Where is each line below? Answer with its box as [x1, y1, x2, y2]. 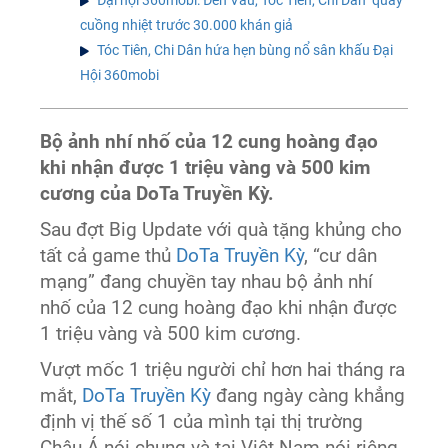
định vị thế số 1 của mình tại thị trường [40, 410, 364, 433]
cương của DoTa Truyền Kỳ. [40, 182, 275, 205]
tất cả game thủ [40, 244, 177, 267]
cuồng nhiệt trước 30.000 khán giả [80, 16, 294, 33]
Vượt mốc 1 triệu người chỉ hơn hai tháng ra [40, 358, 406, 381]
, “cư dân [304, 244, 378, 267]
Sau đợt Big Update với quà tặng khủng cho [40, 218, 403, 241]
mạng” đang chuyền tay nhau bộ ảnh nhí [40, 270, 374, 293]
